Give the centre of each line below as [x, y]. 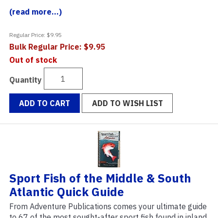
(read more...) [36, 12]
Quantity [26, 80]
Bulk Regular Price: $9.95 [57, 47]
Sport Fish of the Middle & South [100, 178]
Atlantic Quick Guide [67, 192]
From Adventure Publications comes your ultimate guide [108, 207]
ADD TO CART [45, 103]
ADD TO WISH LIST [127, 103]
